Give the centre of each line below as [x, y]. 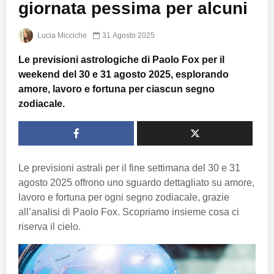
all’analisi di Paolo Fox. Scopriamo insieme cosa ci [129, 212]
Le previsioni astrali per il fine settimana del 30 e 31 [129, 168]
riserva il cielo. [50, 227]
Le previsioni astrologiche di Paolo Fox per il [121, 60]
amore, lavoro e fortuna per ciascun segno [117, 89]
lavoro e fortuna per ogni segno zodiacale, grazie [124, 198]
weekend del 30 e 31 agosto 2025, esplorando [124, 75]
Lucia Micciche [61, 36]
